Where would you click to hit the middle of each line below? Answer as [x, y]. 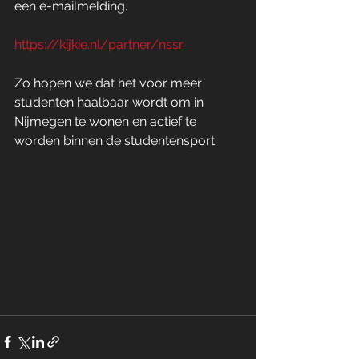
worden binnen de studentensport [115, 141]
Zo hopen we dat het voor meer [110, 83]
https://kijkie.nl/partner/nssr [99, 44]
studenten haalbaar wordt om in [111, 102]
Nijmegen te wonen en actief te [107, 121]
